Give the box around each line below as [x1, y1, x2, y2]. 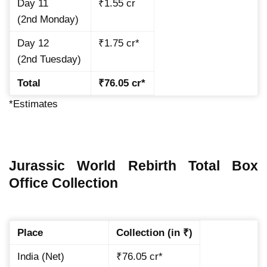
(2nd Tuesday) [17, 53, 81, 65]
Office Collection [9, 175, 118, 191]
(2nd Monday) [17, 13, 79, 25]
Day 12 [17, 37, 49, 49]
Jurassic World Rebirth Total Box [9, 157, 258, 173]
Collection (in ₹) [116, 226, 193, 238]
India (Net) [17, 250, 64, 262]
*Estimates [9, 98, 58, 110]
